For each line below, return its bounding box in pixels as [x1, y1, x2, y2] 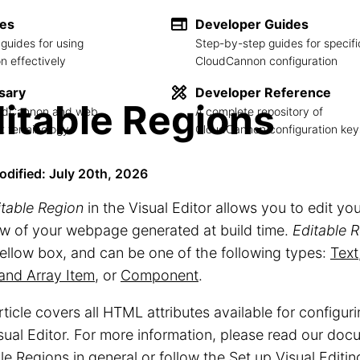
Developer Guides [195, 15, 309, 32]
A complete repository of [195, 104, 323, 118]
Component [121, 267, 198, 284]
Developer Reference [195, 84, 331, 100]
